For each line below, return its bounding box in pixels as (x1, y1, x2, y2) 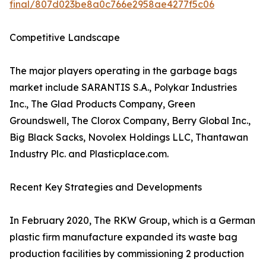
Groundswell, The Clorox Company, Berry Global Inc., (9, 115, 251, 127)
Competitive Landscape (9, 31, 120, 44)
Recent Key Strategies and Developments (9, 181, 202, 194)
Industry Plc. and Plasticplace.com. (9, 148, 169, 160)
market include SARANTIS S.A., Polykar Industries (9, 81, 237, 94)
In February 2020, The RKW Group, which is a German (9, 214, 255, 227)
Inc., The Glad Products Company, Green (9, 98, 195, 110)
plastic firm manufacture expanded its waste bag (9, 231, 237, 243)
